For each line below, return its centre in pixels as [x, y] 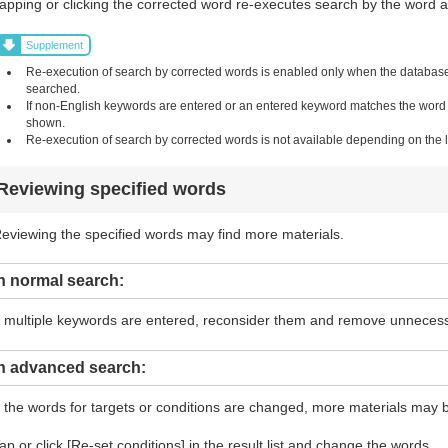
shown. [46, 122]
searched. [53, 88]
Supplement [55, 45]
